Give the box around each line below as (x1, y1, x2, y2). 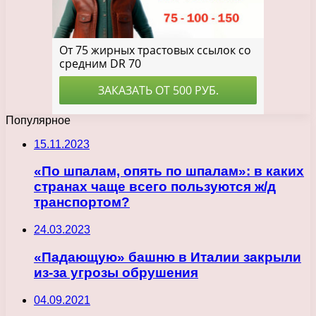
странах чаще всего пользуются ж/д (34, 179, 276, 195)
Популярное (6, 114, 71, 126)
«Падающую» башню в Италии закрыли (34, 249, 301, 265)
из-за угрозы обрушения (34, 265, 198, 280)
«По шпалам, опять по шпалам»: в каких (34, 164, 304, 179)
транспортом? (34, 195, 130, 210)
